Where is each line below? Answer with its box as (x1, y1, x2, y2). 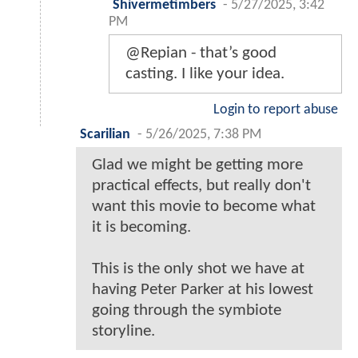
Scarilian (80, 127, 130, 141)
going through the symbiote (92, 301, 281, 319)
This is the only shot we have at (92, 260, 304, 277)
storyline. (92, 322, 155, 340)
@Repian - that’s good (125, 44, 276, 62)
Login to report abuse (213, 102, 338, 117)
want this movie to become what (92, 197, 316, 215)
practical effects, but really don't (92, 177, 311, 194)
